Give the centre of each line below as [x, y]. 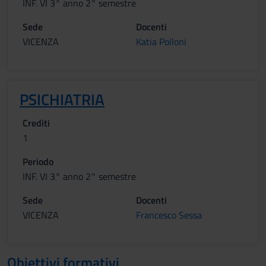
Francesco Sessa [169, 215]
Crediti [36, 123]
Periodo [38, 161]
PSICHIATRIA [62, 99]
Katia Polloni [161, 42]
